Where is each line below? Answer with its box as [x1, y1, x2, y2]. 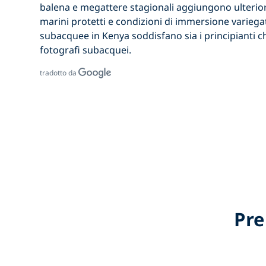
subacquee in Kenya [40, 29, 130, 43]
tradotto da [40, 68, 79, 78]
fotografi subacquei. [40, 43, 132, 57]
